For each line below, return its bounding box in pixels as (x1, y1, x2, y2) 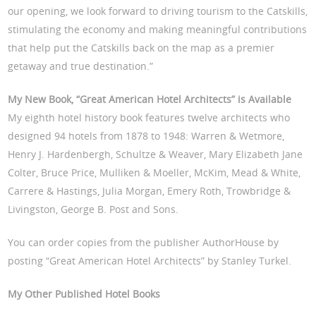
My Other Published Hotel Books (8, 287, 161, 301)
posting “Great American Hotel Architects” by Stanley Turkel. (8, 254, 292, 268)
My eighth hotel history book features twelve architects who (8, 111, 291, 125)
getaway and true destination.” (8, 59, 154, 73)
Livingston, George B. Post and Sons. (8, 202, 179, 217)
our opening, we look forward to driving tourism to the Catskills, (8, 4, 308, 18)
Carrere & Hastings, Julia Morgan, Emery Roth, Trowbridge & (8, 184, 291, 198)
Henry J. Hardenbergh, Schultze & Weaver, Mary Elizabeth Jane (8, 147, 303, 162)
